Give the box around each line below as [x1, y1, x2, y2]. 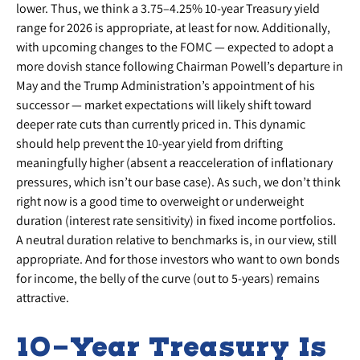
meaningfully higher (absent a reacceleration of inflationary [16, 154, 333, 171]
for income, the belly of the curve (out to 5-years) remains [16, 270, 320, 287]
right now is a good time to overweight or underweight [16, 193, 304, 210]
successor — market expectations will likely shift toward [16, 96, 312, 113]
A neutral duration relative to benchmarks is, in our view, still [16, 231, 337, 248]
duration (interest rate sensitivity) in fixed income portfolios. [16, 212, 336, 229]
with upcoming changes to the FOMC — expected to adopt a [16, 39, 333, 55]
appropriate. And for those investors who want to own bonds [16, 251, 340, 268]
